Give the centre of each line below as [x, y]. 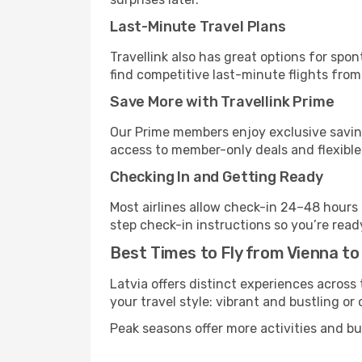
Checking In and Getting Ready [217, 177]
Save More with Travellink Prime [222, 102]
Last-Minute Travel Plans [198, 27]
